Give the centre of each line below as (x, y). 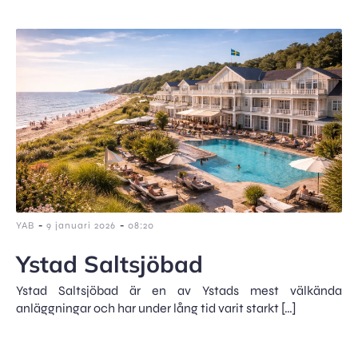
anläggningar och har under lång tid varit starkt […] (156, 308)
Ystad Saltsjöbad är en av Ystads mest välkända (179, 290)
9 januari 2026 (81, 225)
